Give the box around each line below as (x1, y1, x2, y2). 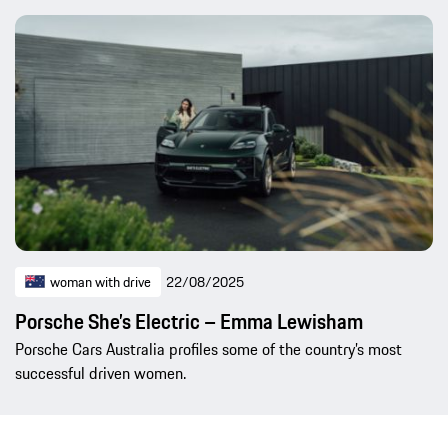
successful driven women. (15, 361, 186, 386)
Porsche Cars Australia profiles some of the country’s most (15, 337, 402, 362)
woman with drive (50, 271, 151, 294)
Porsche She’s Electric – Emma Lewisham (15, 306, 363, 338)
